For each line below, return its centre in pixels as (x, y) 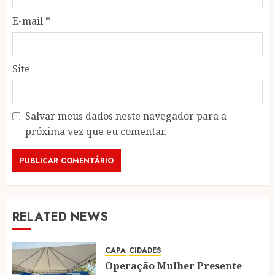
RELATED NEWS (60, 217)
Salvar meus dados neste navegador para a (126, 116)
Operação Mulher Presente (173, 265)
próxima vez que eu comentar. (96, 131)
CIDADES (145, 250)
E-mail (29, 21)
